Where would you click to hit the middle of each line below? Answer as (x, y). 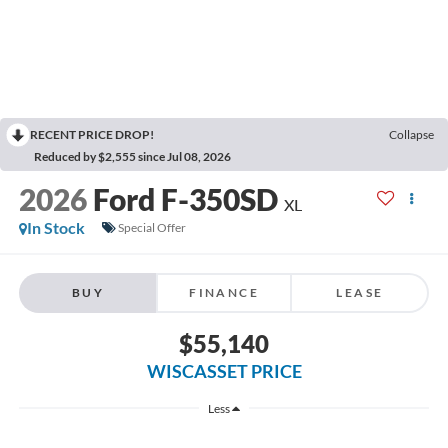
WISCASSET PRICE (224, 371)
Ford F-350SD (185, 198)
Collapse (411, 134)
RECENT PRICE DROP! (92, 134)
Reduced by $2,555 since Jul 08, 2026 (132, 156)
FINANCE (224, 293)
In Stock (55, 227)
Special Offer (151, 228)
